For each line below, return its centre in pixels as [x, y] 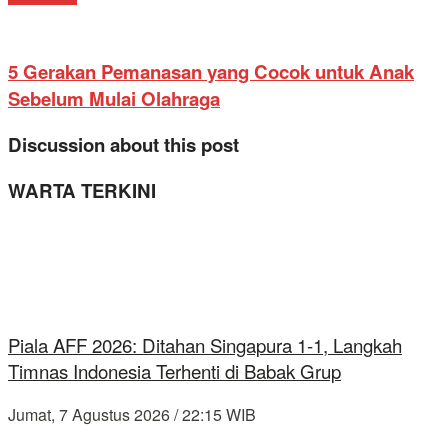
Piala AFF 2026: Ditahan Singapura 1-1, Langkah [205, 345]
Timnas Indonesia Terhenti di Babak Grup [174, 371]
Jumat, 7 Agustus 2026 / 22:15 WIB [132, 414]
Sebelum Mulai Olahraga [114, 99]
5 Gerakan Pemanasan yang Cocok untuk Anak [211, 72]
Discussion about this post [123, 145]
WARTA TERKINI [82, 190]
